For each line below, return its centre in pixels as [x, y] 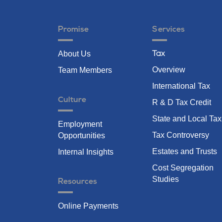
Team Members [85, 70]
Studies [166, 179]
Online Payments [88, 206]
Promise [73, 30]
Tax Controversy [181, 135]
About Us [74, 54]
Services [168, 30]
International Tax [181, 86]
